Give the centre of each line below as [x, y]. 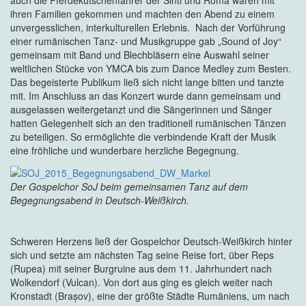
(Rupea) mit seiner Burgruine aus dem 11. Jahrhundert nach [141, 268]
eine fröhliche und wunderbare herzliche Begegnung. [125, 151]
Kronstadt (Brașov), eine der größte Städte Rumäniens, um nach [150, 295]
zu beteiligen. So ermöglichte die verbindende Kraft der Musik [143, 137]
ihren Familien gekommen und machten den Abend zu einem [142, 14]
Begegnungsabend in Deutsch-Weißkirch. [100, 200]
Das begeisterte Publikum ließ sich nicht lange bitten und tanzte [147, 82]
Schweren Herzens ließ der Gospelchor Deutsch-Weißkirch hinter [151, 241]
